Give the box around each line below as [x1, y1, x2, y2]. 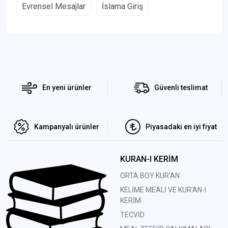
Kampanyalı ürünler [34, 122, 100, 131]
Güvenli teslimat [154, 83, 208, 92]
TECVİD [120, 210, 145, 219]
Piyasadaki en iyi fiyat [145, 122, 217, 131]
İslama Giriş [102, 1, 143, 11]
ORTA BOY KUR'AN [120, 171, 180, 180]
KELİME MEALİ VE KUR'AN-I [120, 185, 206, 194]
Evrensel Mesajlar [22, 1, 85, 11]
